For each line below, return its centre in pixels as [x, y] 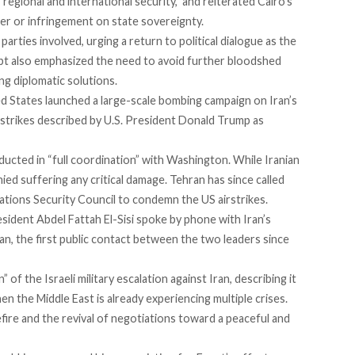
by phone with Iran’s [219, 219]
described [62, 120]
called [270, 180]
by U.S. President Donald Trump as [176, 120]
